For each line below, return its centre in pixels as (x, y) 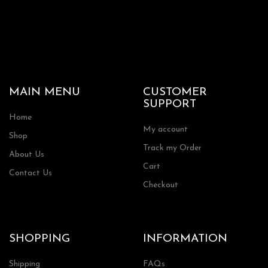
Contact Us (31, 173)
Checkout (161, 185)
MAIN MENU (45, 93)
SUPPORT (170, 105)
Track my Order (172, 148)
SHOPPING (39, 239)
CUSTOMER (175, 93)
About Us (27, 155)
